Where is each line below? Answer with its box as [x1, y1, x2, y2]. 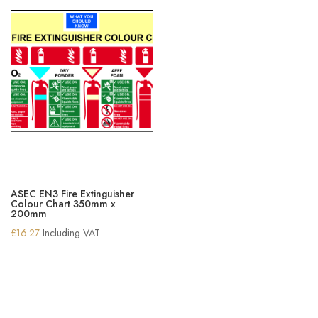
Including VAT [43, 226, 100, 241]
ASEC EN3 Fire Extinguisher [11, 187, 134, 202]
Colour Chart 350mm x [11, 197, 116, 212]
